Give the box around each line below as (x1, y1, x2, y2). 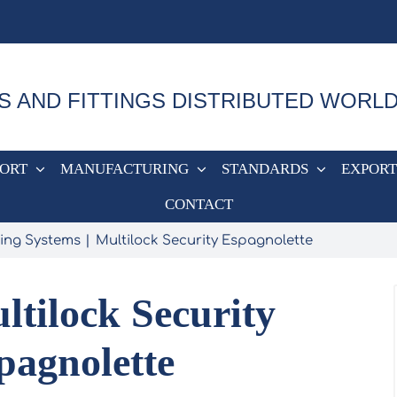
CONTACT (164, 195, 233, 213)
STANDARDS (222, 160, 308, 177)
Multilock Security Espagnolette (95, 232, 313, 248)
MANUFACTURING (60, 160, 189, 177)
